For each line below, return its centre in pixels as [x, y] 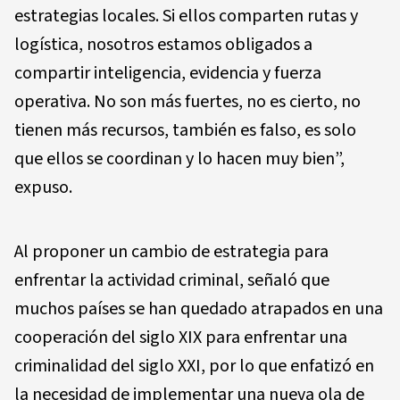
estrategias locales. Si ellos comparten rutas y [186, 17]
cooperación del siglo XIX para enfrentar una [181, 338]
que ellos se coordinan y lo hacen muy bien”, [179, 159]
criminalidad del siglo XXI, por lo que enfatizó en [194, 367]
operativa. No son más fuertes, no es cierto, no [187, 102]
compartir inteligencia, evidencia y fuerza [168, 74]
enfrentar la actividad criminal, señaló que [172, 281]
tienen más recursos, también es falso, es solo [185, 131]
